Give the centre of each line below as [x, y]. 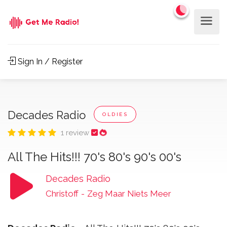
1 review [76, 133]
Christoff [62, 194]
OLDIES [115, 114]
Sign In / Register [49, 62]
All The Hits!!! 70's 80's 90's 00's [94, 157]
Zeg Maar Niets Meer [129, 194]
